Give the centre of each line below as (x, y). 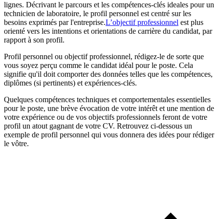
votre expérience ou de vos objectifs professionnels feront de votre (106, 117)
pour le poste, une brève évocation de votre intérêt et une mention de (109, 109)
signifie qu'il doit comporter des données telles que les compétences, (108, 74)
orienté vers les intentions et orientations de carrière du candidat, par (108, 31)
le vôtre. (16, 144)
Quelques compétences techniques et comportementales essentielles (107, 100)
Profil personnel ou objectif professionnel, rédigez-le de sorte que (104, 57)
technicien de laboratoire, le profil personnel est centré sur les (98, 14)
